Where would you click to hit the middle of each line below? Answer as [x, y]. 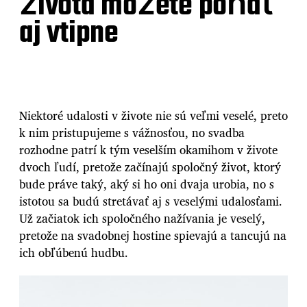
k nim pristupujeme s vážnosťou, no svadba [132, 132]
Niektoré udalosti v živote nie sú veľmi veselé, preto [153, 115]
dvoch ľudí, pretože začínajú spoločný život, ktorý [150, 167]
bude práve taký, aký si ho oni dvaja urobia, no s [147, 184]
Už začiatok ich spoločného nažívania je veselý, [142, 218]
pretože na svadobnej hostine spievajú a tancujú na [153, 235]
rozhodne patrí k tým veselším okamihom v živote [148, 149]
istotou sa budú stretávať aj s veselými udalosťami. [151, 201]
